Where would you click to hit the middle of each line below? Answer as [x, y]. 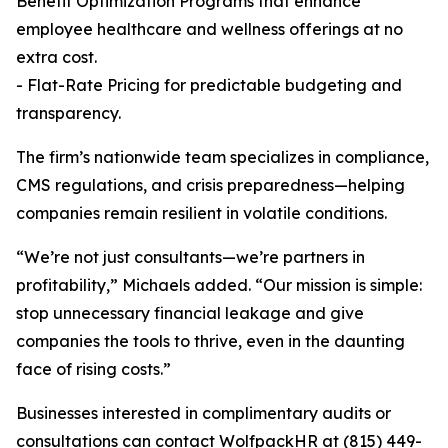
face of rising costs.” [93, 369]
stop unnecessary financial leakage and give [190, 313]
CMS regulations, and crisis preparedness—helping [210, 185]
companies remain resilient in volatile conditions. [201, 213]
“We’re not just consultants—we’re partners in [190, 257]
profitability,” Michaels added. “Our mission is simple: [219, 285]
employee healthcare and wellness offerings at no [209, 29]
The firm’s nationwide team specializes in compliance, [222, 157]
